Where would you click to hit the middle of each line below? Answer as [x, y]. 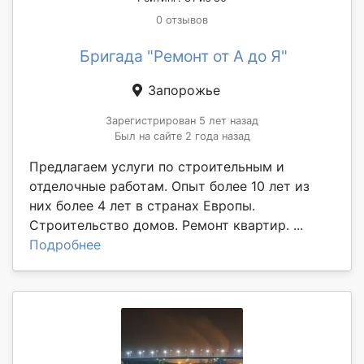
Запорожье [182, 91]
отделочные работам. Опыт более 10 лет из [169, 186]
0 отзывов [182, 20]
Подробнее [65, 245]
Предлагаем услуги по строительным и [157, 167]
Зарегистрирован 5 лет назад [182, 121]
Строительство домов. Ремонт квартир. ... [166, 225]
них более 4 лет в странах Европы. [142, 206]
